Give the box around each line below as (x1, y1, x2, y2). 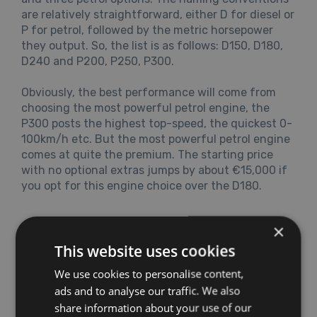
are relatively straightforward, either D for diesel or (21, 7, 294, 21)
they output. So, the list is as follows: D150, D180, (21, 38, 283, 52)
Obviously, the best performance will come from (21, 85, 276, 99)
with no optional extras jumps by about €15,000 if (21, 163, 287, 177)
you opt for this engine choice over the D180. (21, 178, 262, 192)
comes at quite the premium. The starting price (21, 147, 273, 161)
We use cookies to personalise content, (54, 266, 244, 281)
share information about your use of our (54, 300, 252, 315)
